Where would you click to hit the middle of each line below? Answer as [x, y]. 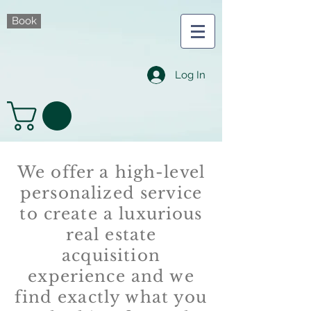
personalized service [111, 193]
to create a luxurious [111, 214]
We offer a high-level [111, 173]
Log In [190, 75]
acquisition [111, 256]
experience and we [111, 277]
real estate [111, 235]
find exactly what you [111, 297]
